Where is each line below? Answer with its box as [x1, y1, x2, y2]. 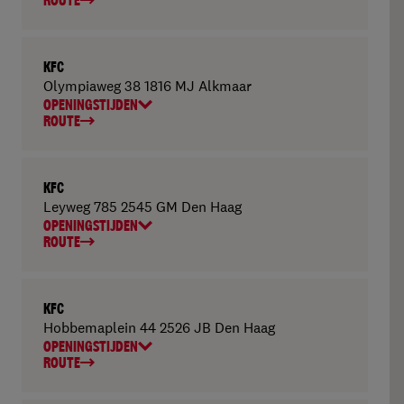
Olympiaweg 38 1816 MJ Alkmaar [43, 77, 252, 95]
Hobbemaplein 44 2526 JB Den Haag [43, 318, 275, 336]
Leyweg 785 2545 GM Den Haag [43, 197, 242, 216]
